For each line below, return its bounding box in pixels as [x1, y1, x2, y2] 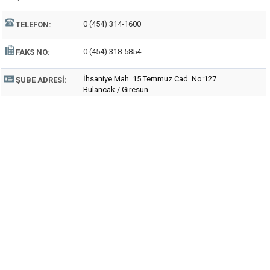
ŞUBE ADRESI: [16, 75, 67, 84]
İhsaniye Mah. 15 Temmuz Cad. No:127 [83, 74, 216, 83]
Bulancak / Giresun [83, 85, 148, 94]
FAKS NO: [16, 48, 50, 57]
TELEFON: [16, 20, 51, 29]
